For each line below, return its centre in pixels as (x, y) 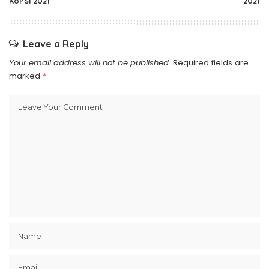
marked (26, 76)
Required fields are (211, 62)
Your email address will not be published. (90, 62)
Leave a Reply (56, 44)
